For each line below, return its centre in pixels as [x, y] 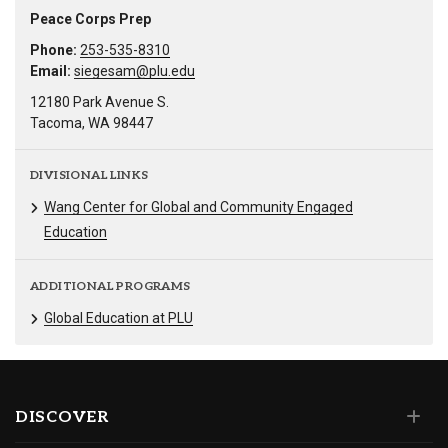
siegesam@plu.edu [134, 71]
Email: [50, 71]
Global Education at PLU [118, 317]
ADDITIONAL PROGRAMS [110, 286]
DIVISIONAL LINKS [89, 176]
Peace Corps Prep [90, 19]
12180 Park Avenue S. [99, 102]
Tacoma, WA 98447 [91, 123]
